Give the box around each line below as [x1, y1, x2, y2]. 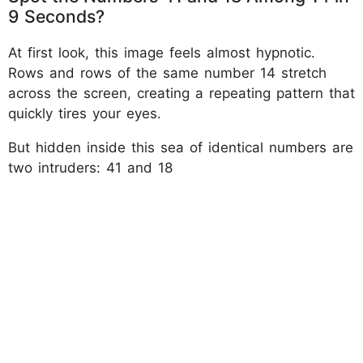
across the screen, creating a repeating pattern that [8, 84, 355, 101]
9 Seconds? [8, 5, 105, 27]
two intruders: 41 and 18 [8, 159, 173, 176]
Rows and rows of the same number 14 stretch [8, 64, 327, 81]
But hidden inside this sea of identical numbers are [8, 139, 353, 156]
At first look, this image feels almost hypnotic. [8, 44, 315, 61]
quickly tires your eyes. [8, 105, 161, 122]
